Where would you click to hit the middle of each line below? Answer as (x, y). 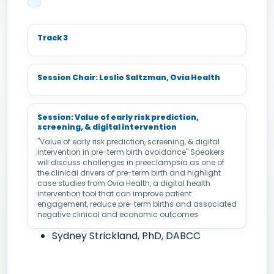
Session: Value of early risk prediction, (118, 117)
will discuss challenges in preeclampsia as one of (131, 162)
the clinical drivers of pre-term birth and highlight (129, 173)
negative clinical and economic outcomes (118, 214)
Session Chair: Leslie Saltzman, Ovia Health (129, 77)
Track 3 (53, 38)
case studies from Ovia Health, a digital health (124, 183)
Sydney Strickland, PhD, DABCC (126, 236)
